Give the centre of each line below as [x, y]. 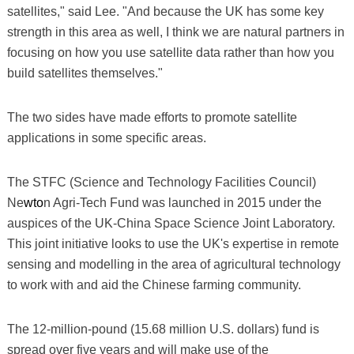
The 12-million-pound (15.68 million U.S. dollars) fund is [163, 329]
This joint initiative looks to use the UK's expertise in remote [173, 243]
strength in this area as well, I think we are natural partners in [175, 32]
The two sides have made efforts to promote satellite [152, 117]
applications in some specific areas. [106, 137]
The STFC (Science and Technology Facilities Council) [161, 182]
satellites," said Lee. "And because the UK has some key [165, 11]
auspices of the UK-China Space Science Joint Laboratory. [171, 223]
